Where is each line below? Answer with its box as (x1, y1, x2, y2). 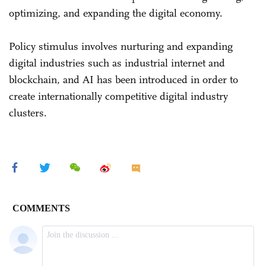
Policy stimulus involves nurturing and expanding (9, 39, 233, 53)
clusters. (9, 106, 47, 119)
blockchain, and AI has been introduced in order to (9, 72, 238, 86)
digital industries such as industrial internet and (9, 56, 225, 69)
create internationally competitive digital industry (9, 89, 228, 103)
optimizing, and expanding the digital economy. (9, 6, 226, 20)
